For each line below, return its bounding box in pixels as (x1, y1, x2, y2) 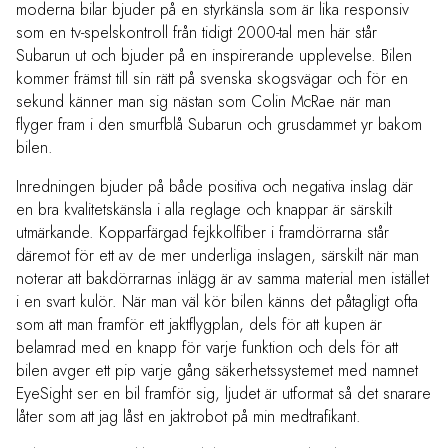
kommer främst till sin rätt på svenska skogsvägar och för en (16, 67, 408, 91)
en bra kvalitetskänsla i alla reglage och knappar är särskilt (16, 198, 392, 222)
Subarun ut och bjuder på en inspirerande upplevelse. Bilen (16, 44, 412, 68)
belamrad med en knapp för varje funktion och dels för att (16, 336, 398, 360)
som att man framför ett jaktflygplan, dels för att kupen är (16, 313, 382, 337)
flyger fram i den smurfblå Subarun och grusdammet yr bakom (16, 113, 422, 137)
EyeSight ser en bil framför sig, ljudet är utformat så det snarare (16, 382, 431, 406)
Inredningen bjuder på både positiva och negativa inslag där (16, 175, 413, 199)
